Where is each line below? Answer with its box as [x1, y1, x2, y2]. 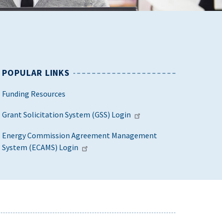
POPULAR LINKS [2, 66, 70, 78]
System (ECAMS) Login [2, 142, 79, 152]
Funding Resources [2, 88, 66, 99]
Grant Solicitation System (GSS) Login [2, 109, 131, 119]
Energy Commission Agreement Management [2, 130, 158, 140]
